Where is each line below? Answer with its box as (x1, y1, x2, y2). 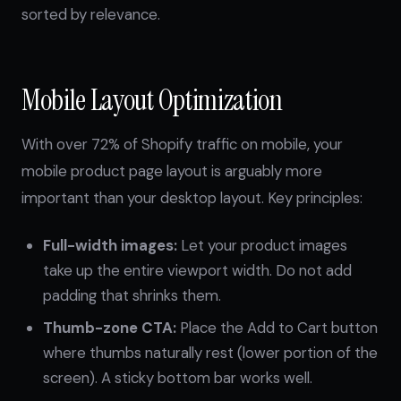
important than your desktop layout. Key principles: (21, 188, 363, 208)
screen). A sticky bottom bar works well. (43, 368, 312, 388)
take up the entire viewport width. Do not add (43, 260, 352, 280)
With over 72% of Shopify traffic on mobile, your (21, 134, 343, 154)
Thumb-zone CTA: (43, 318, 176, 337)
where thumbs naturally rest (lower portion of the (43, 343, 378, 363)
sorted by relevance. (21, 4, 160, 24)
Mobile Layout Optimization (21, 81, 283, 119)
